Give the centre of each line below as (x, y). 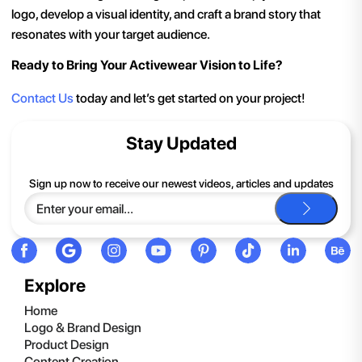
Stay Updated (181, 143)
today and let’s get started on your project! (189, 98)
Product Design (67, 345)
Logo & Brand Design (83, 328)
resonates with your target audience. (111, 35)
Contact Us (42, 98)
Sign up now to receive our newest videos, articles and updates (181, 184)
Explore (55, 286)
